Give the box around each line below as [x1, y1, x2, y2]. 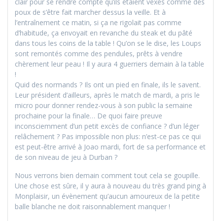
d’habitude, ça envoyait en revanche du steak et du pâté [15, 28, 192, 37]
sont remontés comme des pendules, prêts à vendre [15, 48, 183, 58]
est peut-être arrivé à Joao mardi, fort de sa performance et [15, 142, 206, 151]
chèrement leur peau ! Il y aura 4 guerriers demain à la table [15, 59, 204, 69]
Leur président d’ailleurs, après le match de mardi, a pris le [15, 90, 200, 100]
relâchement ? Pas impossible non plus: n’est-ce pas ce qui [15, 131, 201, 141]
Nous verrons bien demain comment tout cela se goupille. [15, 170, 200, 180]
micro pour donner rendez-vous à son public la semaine [15, 100, 192, 110]
